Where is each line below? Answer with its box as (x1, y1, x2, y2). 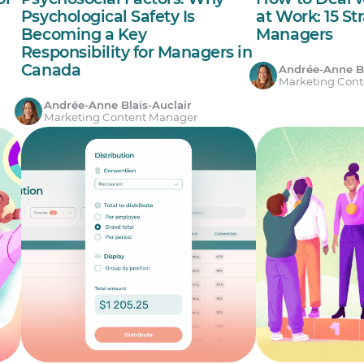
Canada (20, 60, 81, 80)
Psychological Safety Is (20, 6, 195, 27)
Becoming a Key (20, 24, 147, 45)
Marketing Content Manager (43, 110, 197, 124)
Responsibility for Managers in (20, 42, 253, 63)
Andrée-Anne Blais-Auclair (43, 98, 192, 112)
